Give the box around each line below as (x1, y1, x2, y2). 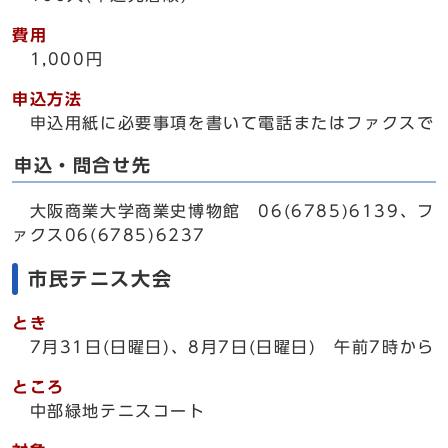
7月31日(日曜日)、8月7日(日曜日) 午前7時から (12, 339, 435, 355)
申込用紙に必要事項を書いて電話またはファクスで (12, 115, 435, 131)
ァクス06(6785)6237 (12, 227, 207, 243)
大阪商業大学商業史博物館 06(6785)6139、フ (12, 203, 435, 219)
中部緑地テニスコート (12, 403, 206, 419)
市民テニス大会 (28, 269, 173, 288)
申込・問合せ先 (14, 157, 152, 174)
